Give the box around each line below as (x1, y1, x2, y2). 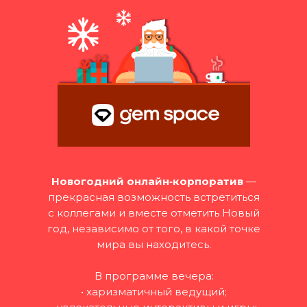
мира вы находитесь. (97, 238, 211, 251)
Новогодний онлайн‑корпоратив (51, 175, 243, 188)
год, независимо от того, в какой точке (47, 222, 260, 235)
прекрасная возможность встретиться (48, 191, 260, 204)
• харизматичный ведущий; (81, 285, 227, 298)
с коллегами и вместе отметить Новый (48, 206, 260, 219)
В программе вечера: (94, 269, 214, 282)
